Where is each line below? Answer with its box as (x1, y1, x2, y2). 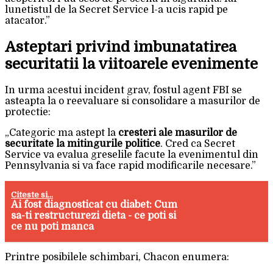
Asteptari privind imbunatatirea (5, 38, 236, 56)
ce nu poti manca (11, 221, 94, 233)
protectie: (5, 107, 51, 118)
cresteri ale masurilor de (118, 127, 237, 139)
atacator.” (5, 15, 50, 27)
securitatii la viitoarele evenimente (5, 55, 258, 73)
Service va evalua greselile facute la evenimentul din (5, 149, 258, 161)
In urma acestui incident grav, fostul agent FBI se (5, 85, 242, 96)
